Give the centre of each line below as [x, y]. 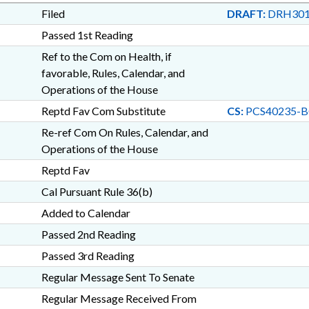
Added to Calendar [86, 213]
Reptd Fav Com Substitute [103, 111]
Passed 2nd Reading [88, 234]
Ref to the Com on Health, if [106, 56]
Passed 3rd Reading [88, 256]
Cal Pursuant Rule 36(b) [97, 191]
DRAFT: [246, 13]
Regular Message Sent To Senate [118, 277]
